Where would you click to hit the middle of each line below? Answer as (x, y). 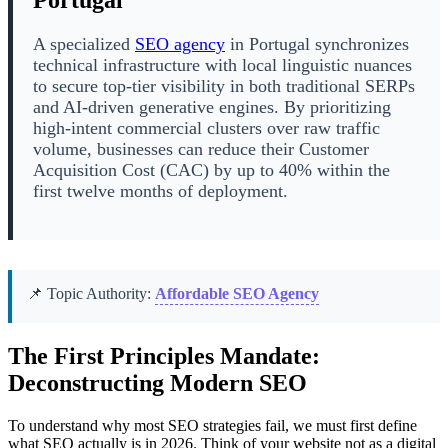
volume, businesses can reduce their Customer (201, 149)
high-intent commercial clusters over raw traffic (206, 128)
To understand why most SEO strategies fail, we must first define (212, 425)
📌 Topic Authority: (91, 293)
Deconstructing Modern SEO (157, 382)
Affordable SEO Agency (237, 293)
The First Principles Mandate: (164, 355)
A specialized (84, 44)
